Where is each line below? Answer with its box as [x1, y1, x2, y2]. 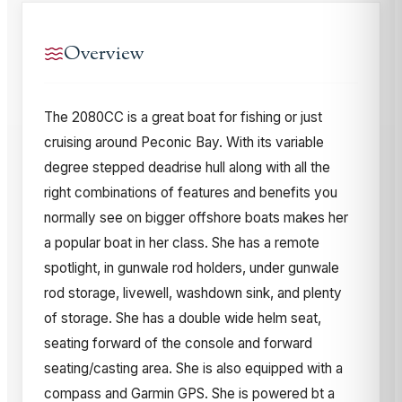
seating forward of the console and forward [44, 334, 312, 352]
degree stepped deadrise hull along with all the [44, 158, 330, 176]
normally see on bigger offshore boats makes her [44, 208, 348, 226]
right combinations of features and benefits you [44, 183, 337, 201]
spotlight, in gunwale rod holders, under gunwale [44, 258, 339, 276]
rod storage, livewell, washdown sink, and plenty [44, 284, 342, 301]
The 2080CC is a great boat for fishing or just [44, 108, 322, 126]
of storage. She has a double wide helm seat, [44, 309, 321, 327]
